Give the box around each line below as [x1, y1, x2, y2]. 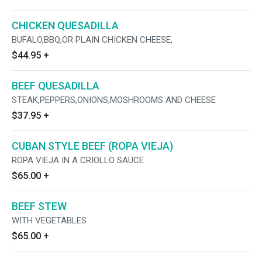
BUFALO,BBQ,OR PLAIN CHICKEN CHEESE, [12, 35, 173, 45]
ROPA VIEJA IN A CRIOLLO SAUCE [12, 155, 144, 166]
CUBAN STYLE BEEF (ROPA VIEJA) [12, 140, 173, 152]
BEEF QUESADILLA [12, 80, 99, 92]
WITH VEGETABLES [12, 215, 87, 226]
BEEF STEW [12, 200, 67, 212]
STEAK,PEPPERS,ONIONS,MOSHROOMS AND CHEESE [12, 95, 216, 105]
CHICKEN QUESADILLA [12, 19, 119, 32]
